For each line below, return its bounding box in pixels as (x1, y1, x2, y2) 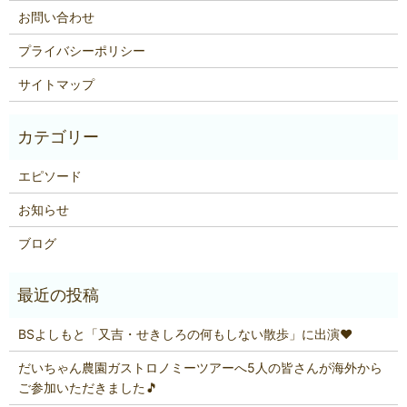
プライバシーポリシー (17, 42, 145, 58)
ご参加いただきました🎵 (17, 379, 158, 395)
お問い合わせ (17, 8, 94, 25)
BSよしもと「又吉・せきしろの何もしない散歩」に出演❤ (17, 325, 352, 342)
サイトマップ (17, 75, 94, 92)
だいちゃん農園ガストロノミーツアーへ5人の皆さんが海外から (17, 359, 382, 375)
